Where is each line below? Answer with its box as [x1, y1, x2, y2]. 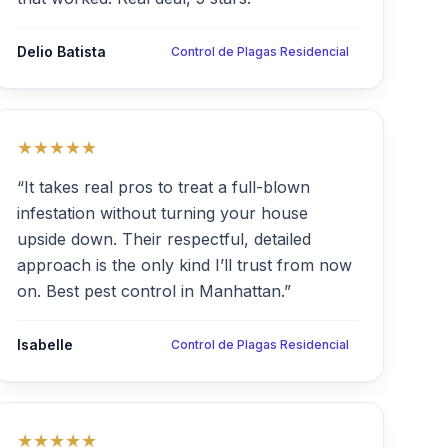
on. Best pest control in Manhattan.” [17, 281, 291, 301]
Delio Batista [17, 43, 106, 60]
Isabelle [17, 336, 73, 353]
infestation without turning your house [17, 203, 308, 223]
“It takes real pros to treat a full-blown [17, 177, 310, 197]
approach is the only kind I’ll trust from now [17, 255, 352, 275]
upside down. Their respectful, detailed [17, 229, 311, 249]
